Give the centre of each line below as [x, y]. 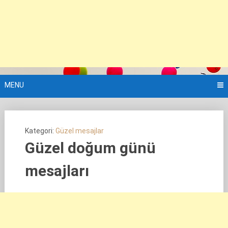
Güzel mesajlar [79, 131]
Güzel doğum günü [90, 148]
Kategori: [40, 131]
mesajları [57, 171]
